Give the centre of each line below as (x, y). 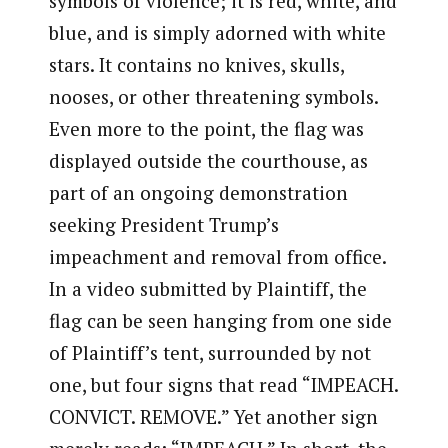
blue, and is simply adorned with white (217, 33)
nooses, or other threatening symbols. (213, 97)
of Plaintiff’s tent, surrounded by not (209, 353)
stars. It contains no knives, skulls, (196, 65)
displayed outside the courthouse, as (208, 161)
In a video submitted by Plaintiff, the (207, 289)
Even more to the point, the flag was (206, 129)
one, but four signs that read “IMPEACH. (223, 385)
